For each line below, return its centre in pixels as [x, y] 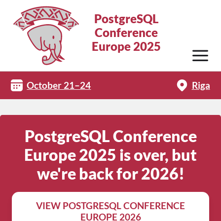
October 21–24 [59, 85]
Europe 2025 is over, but [110, 155]
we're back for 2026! [110, 173]
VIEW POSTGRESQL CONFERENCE [110, 205]
